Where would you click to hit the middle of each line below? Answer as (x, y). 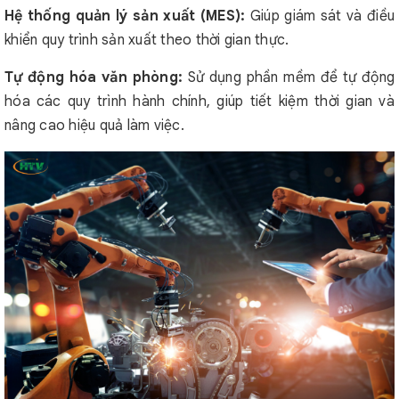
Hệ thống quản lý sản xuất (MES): (127, 16)
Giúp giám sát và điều (322, 16)
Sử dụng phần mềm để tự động (291, 77)
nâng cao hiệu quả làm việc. (94, 126)
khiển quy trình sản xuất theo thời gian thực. (147, 40)
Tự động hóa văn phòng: (96, 77)
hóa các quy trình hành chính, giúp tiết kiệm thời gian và (199, 102)
